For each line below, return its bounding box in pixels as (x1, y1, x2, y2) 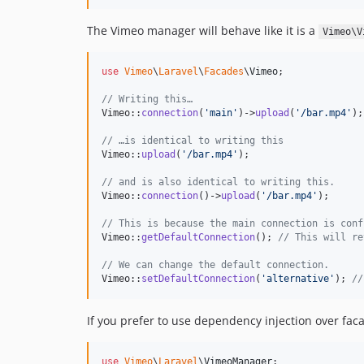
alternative (266, 273, 329, 284)
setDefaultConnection (141, 273, 255, 284)
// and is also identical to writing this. (102, 176, 335, 188)
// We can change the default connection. (102, 259, 329, 271)
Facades (204, 66, 244, 77)
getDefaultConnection (141, 232, 255, 243)
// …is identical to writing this (102, 135, 284, 146)
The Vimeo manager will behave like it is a (87, 23, 318, 38)
